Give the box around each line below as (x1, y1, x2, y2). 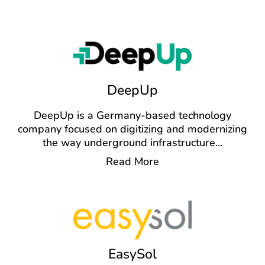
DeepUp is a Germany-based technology (34, 108, 231, 123)
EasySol (108, 245, 157, 264)
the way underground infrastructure (43, 135, 215, 150)
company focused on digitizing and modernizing (18, 122, 247, 137)
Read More (106, 154, 159, 169)
